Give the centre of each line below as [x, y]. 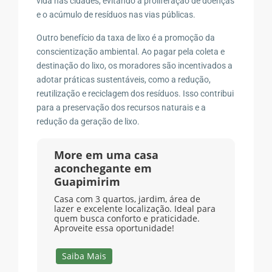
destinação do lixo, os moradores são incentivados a [135, 65]
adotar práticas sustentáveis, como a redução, [124, 79]
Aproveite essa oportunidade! [114, 228]
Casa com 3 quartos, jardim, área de [127, 199]
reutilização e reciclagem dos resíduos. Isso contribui [135, 93]
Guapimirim [87, 181]
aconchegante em [103, 168]
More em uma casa [106, 155]
